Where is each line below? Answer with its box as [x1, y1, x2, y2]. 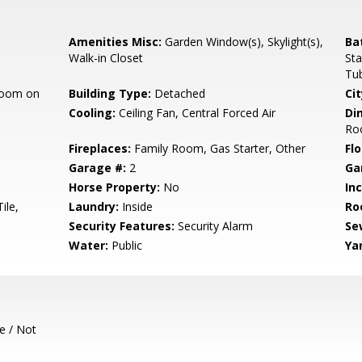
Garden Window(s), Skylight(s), [162, 34, 324, 49]
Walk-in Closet [69, 50, 144, 65]
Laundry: [69, 199, 120, 214]
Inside [119, 199, 154, 214]
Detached [151, 86, 206, 101]
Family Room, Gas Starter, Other [131, 141, 306, 156]
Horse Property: [69, 179, 161, 195]
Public [108, 238, 143, 253]
